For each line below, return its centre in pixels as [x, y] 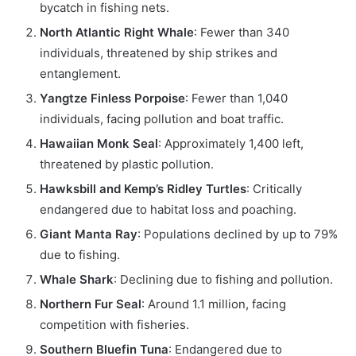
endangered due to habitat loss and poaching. [168, 209]
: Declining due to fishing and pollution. [223, 279]
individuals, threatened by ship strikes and [159, 52]
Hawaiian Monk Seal [99, 143]
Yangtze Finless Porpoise [112, 98]
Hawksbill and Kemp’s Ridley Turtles [143, 188]
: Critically [274, 188]
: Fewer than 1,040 [236, 98]
